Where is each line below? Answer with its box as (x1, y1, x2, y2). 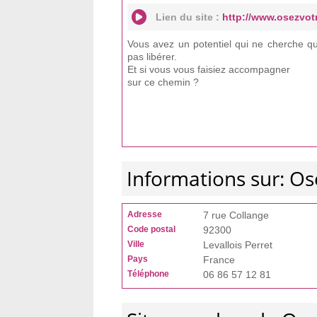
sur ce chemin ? (127, 76, 199, 88)
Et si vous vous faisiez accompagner (127, 64, 290, 75)
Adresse (127, 209, 162, 219)
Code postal (127, 224, 175, 234)
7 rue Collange (203, 209, 269, 221)
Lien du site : (156, 11, 222, 23)
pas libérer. (127, 51, 177, 62)
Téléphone (127, 269, 169, 279)
